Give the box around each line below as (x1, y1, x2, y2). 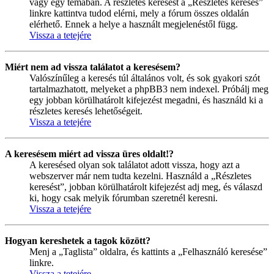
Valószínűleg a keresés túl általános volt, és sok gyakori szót (29, 72, 260, 83)
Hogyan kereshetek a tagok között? (5, 235, 150, 246)
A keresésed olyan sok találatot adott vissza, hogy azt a (29, 159, 240, 170)
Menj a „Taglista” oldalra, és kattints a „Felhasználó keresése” (29, 246, 267, 257)
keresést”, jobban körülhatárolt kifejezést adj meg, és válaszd (29, 181, 262, 192)
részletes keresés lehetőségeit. (29, 105, 143, 116)
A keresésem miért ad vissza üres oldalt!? (5, 148, 174, 159)
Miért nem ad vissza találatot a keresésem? (5, 61, 180, 72)
